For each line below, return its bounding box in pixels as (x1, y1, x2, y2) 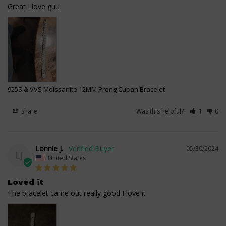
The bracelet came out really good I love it (8, 188, 146, 198)
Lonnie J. (35, 143, 63, 153)
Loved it (8, 177, 43, 187)
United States (48, 153, 86, 162)
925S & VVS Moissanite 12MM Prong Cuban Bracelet (8, 84, 165, 94)
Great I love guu (8, 1, 60, 11)
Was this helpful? (136, 106, 186, 116)
